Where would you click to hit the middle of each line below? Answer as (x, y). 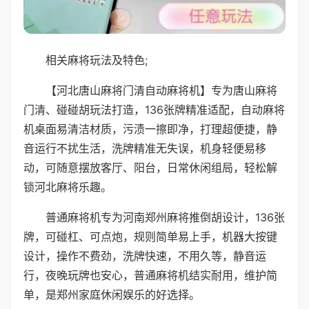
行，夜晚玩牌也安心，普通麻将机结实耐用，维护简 (150, 275)
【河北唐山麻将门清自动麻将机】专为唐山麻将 (161, 90)
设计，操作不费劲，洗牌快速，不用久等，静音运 (145, 256)
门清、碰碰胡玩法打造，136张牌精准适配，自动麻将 (154, 109)
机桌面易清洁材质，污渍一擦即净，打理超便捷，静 (150, 129)
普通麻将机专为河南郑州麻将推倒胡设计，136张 (165, 217)
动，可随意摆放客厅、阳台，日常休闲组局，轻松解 (150, 167)
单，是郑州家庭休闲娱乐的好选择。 (112, 294)
